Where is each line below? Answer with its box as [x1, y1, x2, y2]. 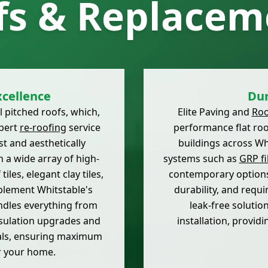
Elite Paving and [177, 105, 252, 119]
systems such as [163, 152, 239, 166]
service [66, 121, 100, 135]
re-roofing [19, 121, 66, 135]
